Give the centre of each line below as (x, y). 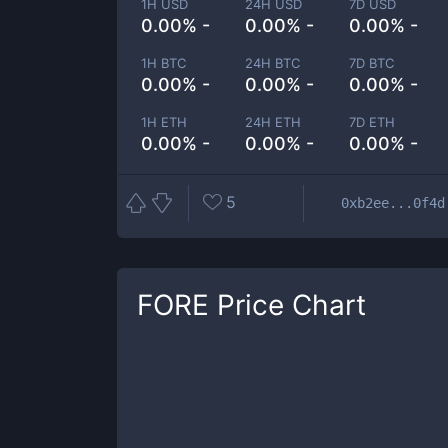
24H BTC (273, 63)
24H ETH (273, 122)
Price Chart (287, 305)
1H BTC (163, 63)
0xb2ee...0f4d (393, 202)
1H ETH (164, 122)
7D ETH (372, 122)
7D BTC (372, 63)
